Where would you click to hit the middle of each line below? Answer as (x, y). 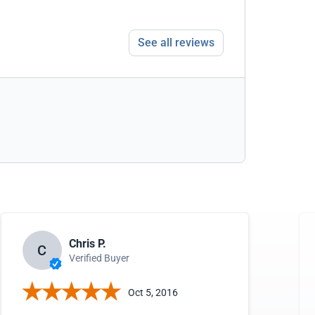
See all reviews (176, 43)
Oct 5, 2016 (153, 292)
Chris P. (87, 243)
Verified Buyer (99, 258)
